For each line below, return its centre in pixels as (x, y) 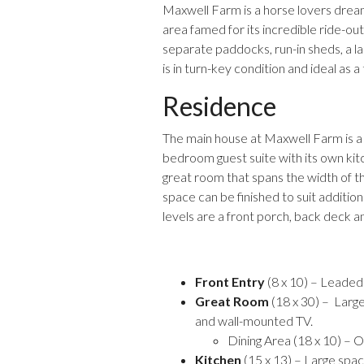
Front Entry (230, 282)
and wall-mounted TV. (254, 321)
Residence (219, 106)
